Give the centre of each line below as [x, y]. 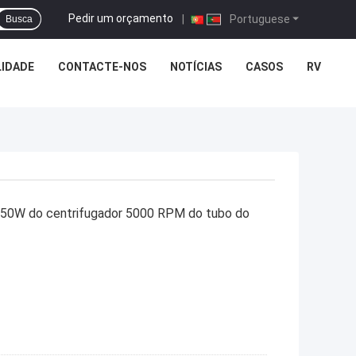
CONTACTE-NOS [102, 67]
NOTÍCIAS [196, 67]
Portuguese [259, 19]
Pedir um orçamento [121, 18]
